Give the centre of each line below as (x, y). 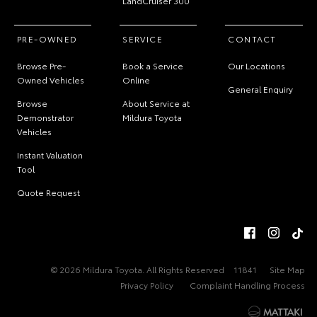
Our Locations (257, 66)
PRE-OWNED (47, 39)
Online (137, 80)
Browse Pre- (41, 66)
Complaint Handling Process (247, 285)
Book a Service (153, 66)
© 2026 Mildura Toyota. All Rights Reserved (138, 270)
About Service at (156, 103)
